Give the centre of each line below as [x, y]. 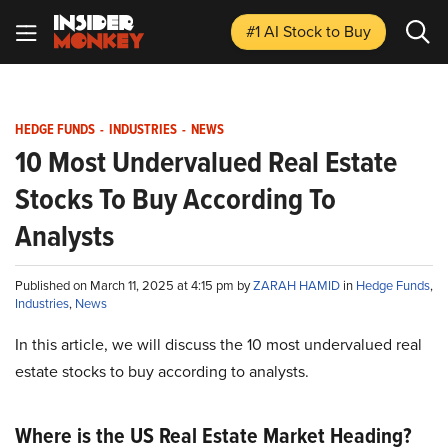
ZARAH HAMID [298, 285]
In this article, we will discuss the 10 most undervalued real [218, 344]
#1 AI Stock [286, 31]
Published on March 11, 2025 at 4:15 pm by [134, 285]
